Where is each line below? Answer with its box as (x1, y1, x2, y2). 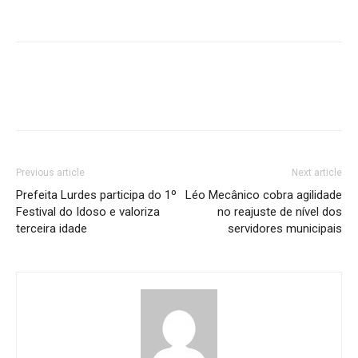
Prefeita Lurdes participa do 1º (16, 188, 177, 202)
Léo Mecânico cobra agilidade (185, 188, 342, 202)
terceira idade (16, 221, 87, 236)
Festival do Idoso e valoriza (16, 205, 160, 219)
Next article (292, 167, 342, 178)
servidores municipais (228, 221, 342, 236)
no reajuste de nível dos (217, 205, 342, 219)
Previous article (16, 167, 85, 178)
